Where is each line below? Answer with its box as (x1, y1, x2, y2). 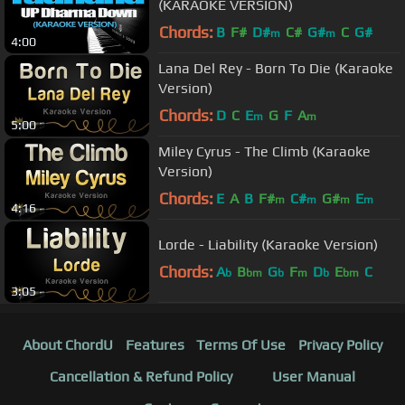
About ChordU (22, 335, 113, 353)
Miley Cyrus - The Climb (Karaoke (158, 143, 371, 161)
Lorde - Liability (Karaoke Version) (158, 236, 378, 254)
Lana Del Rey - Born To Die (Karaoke (158, 60, 393, 78)
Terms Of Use (196, 335, 287, 353)
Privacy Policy (298, 335, 383, 353)
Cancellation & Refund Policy (50, 367, 232, 385)
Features (125, 335, 184, 353)
